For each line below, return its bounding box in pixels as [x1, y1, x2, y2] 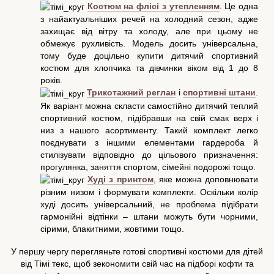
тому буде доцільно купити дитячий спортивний [40, 51, 258, 61]
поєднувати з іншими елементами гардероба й [40, 137, 258, 147]
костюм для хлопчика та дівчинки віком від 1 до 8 [40, 63, 258, 73]
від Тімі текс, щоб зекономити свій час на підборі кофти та [20, 259, 254, 269]
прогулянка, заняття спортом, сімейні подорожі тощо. [40, 161, 256, 172]
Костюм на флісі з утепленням [87, 1, 220, 12]
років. [40, 75, 62, 86]
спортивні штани [182, 87, 256, 98]
